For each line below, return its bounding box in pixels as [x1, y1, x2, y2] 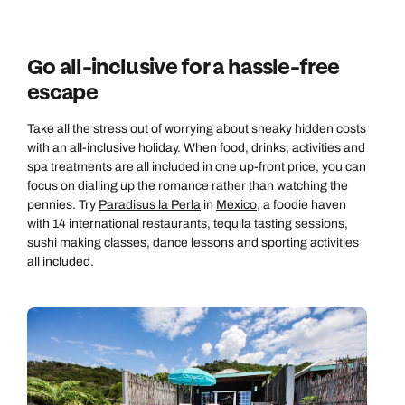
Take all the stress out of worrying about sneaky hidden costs [27, 122, 366, 137]
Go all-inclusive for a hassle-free [27, 53, 340, 82]
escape [27, 79, 98, 108]
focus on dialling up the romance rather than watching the [27, 179, 348, 193]
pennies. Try [27, 198, 99, 212]
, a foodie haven [257, 198, 346, 212]
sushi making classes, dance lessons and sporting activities [27, 236, 359, 250]
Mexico [216, 198, 257, 212]
